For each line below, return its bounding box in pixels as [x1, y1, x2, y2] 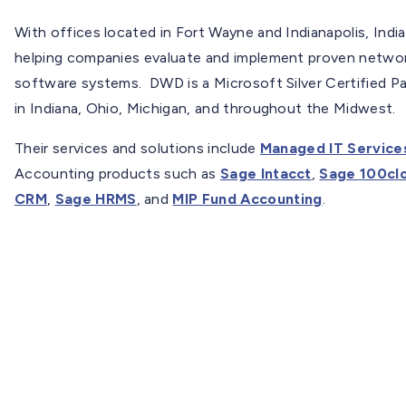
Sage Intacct [219, 164, 312, 182]
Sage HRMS [54, 189, 137, 208]
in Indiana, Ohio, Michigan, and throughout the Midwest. [14, 99, 396, 117]
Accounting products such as [14, 164, 220, 182]
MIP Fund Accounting [172, 189, 323, 208]
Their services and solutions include [14, 139, 260, 157]
